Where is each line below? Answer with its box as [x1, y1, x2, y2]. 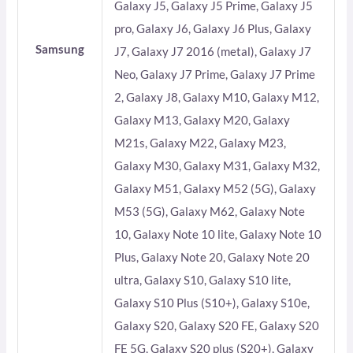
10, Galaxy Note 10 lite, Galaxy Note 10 [114, 227, 322, 241]
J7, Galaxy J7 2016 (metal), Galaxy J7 [114, 44, 312, 58]
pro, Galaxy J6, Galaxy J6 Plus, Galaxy [114, 21, 312, 35]
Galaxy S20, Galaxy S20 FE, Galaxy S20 [114, 318, 320, 333]
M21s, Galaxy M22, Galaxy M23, [114, 136, 287, 150]
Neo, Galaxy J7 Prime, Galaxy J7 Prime [114, 67, 316, 81]
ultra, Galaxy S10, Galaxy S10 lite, [114, 273, 292, 287]
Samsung [35, 42, 85, 56]
